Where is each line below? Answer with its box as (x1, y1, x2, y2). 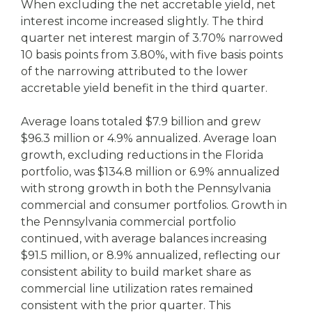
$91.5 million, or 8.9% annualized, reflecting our (21, 249, 281, 262)
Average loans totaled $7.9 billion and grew (21, 115, 260, 128)
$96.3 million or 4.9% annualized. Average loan (21, 132, 276, 145)
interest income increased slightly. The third (21, 15, 264, 28)
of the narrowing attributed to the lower (21, 65, 248, 78)
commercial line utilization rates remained (21, 282, 253, 295)
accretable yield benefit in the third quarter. (21, 81, 267, 95)
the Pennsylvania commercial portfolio (21, 215, 236, 228)
